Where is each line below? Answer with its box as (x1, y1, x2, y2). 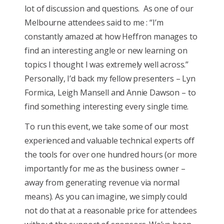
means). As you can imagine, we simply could (24, 191, 187, 202)
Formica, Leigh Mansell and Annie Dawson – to (24, 86, 196, 98)
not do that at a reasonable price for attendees (24, 205, 197, 216)
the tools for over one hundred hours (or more (24, 149, 197, 160)
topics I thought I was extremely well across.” (24, 58, 192, 70)
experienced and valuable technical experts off (24, 135, 195, 146)
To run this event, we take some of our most (24, 121, 188, 132)
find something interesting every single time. (24, 100, 189, 112)
